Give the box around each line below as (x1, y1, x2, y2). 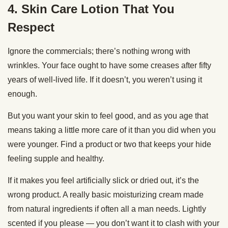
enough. (8, 89, 37, 98)
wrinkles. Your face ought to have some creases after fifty (8, 61, 211, 70)
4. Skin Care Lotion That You (8, 2, 175, 16)
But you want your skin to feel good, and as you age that (8, 111, 208, 120)
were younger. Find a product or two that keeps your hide (8, 139, 211, 149)
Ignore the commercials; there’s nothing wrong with (8, 46, 190, 55)
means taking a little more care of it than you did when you (8, 125, 216, 134)
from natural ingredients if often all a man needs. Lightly (8, 204, 206, 213)
